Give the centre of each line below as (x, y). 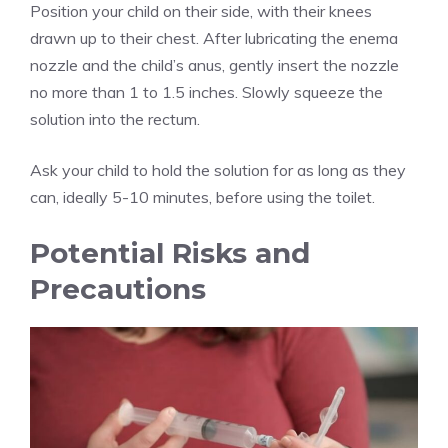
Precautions (118, 289)
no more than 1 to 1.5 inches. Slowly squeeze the (206, 92)
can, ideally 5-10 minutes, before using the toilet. (202, 197)
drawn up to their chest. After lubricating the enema (214, 38)
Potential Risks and (170, 253)
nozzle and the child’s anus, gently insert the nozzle (214, 65)
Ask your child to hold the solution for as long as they (218, 170)
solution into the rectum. (115, 119)
